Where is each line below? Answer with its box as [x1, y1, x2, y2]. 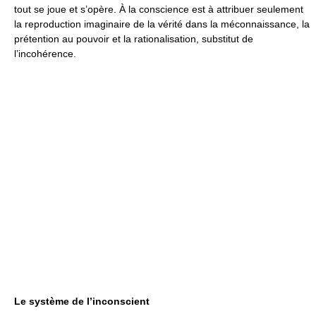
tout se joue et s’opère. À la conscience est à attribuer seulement [14, 4, 303, 15]
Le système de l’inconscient [14, 296, 150, 307]
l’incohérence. [14, 48, 76, 59]
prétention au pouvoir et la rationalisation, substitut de [14, 33, 253, 44]
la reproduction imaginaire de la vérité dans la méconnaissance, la [14, 18, 310, 30]
